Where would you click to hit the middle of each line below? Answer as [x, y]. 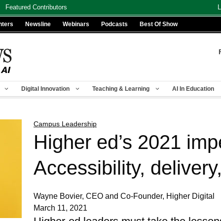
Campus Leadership [65, 124]
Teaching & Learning [121, 89]
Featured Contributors [36, 7]
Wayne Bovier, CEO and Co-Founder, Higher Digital [124, 196]
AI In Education [193, 89]
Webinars [76, 24]
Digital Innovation [45, 89]
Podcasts [114, 24]
